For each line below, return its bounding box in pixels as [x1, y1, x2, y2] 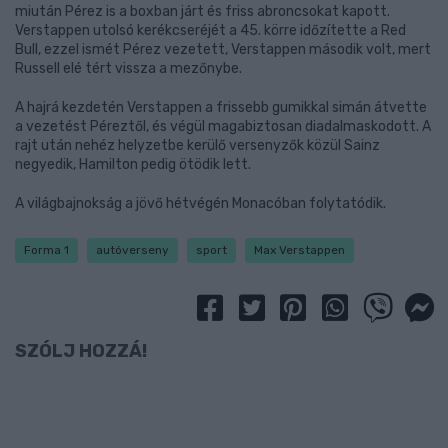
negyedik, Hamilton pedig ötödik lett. [15, 156, 251, 173]
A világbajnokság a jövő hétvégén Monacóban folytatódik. [15, 195, 386, 212]
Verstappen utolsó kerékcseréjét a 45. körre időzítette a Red [15, 22, 406, 39]
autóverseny [96, 243, 169, 257]
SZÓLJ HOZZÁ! [15, 340, 147, 363]
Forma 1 [24, 243, 69, 257]
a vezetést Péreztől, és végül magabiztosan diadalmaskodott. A [15, 118, 431, 135]
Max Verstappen [254, 243, 345, 257]
